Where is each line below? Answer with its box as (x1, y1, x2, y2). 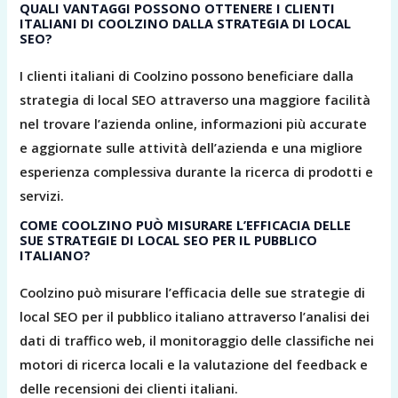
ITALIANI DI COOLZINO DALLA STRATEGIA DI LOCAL (20, 13, 352, 32)
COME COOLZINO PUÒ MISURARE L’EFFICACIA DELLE (20, 215, 352, 234)
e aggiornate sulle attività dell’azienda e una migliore (20, 138, 363, 156)
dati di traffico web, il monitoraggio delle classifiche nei (20, 330, 375, 349)
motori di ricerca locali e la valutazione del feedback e (20, 354, 369, 373)
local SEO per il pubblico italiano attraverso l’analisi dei (20, 306, 370, 325)
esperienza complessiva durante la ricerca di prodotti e (20, 162, 374, 180)
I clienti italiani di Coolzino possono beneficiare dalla (20, 66, 354, 84)
